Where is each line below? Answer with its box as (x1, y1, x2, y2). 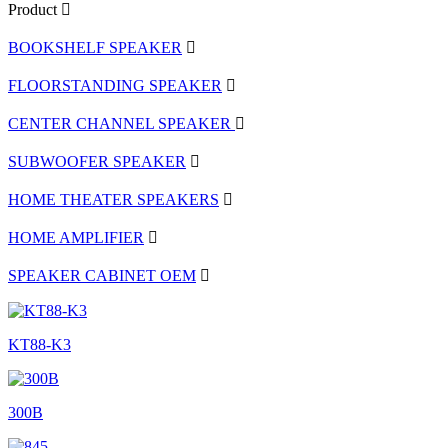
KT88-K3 (8, 336, 71, 353)
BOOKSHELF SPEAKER (8, 39, 182, 56)
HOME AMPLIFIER (8, 229, 144, 246)
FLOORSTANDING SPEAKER (8, 77, 222, 94)
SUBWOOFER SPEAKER (8, 153, 186, 170)
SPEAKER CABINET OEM (8, 267, 196, 284)
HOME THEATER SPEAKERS (8, 191, 219, 208)
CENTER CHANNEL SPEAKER (8, 115, 235, 132)
